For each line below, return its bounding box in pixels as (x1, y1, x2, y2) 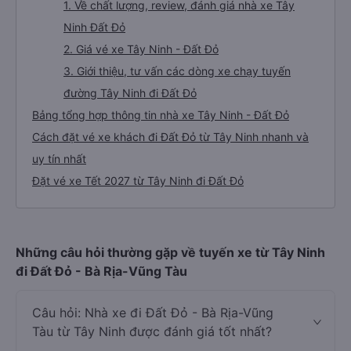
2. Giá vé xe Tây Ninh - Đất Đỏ (63, 42, 219, 56)
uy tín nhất (32, 152, 86, 165)
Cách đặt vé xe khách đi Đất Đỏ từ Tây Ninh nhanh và (32, 130, 309, 143)
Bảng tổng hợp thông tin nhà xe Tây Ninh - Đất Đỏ (32, 108, 289, 121)
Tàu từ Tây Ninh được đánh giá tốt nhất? (32, 324, 272, 339)
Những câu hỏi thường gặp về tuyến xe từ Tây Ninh (16, 244, 325, 260)
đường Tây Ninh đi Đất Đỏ (63, 86, 197, 100)
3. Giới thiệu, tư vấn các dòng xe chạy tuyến (63, 64, 291, 78)
